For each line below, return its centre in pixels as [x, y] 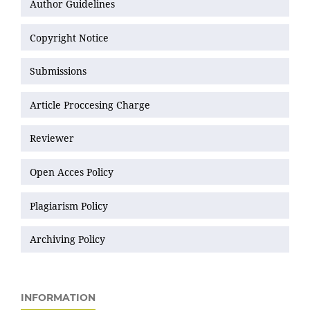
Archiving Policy [67, 239]
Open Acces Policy [72, 172]
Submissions [60, 71]
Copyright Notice [69, 37]
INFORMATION [58, 297]
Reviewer [52, 138]
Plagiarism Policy [69, 206]
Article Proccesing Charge [90, 104]
